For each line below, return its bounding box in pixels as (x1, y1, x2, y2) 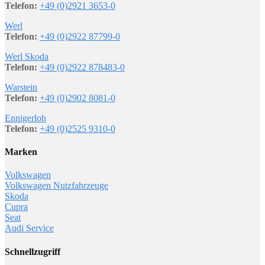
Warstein (5, 82, 37, 92)
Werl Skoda (5, 51, 49, 62)
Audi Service (5, 223, 54, 234)
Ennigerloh (5, 112, 46, 123)
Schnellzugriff (5, 246, 60, 257)
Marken (5, 147, 37, 157)
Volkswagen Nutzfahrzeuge (5, 180, 108, 191)
